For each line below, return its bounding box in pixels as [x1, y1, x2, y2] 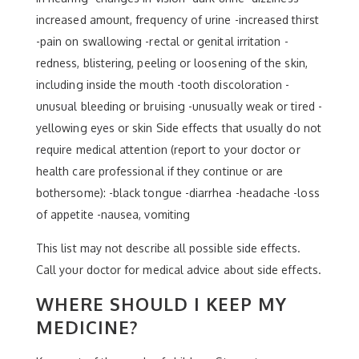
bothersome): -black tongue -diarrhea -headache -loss [36, 186, 320, 200]
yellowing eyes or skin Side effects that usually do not [36, 121, 321, 135]
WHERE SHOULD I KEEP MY [36, 292, 287, 315]
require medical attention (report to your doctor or [36, 143, 301, 156]
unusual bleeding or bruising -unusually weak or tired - [36, 99, 322, 113]
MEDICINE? [36, 316, 139, 338]
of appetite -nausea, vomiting [36, 208, 191, 221]
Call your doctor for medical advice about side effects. [36, 263, 321, 276]
